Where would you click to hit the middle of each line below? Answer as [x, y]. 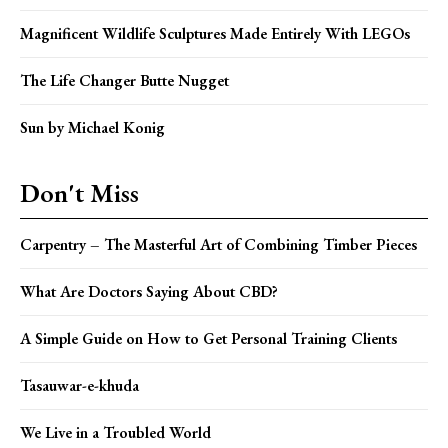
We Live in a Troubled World [115, 432]
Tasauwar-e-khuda [79, 385]
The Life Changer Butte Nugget [124, 80]
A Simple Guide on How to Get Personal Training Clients [208, 338]
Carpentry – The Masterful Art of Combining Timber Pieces [218, 244]
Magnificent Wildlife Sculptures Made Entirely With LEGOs [215, 33]
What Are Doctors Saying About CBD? [149, 291]
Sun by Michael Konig [92, 127]
